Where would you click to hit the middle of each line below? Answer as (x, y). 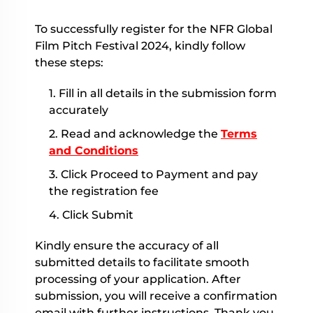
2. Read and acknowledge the (135, 134)
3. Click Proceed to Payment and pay (153, 175)
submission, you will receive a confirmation (156, 296)
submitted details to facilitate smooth (142, 263)
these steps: (69, 63)
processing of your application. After (138, 279)
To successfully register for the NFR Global (154, 29)
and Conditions (94, 151)
